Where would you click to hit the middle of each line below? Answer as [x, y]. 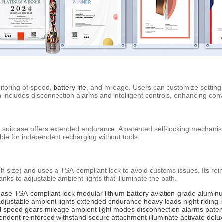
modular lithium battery [113, 193]
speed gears [23, 209]
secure [99, 217]
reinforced [39, 217]
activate [193, 217]
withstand [71, 217]
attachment [129, 217]
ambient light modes [103, 209]
